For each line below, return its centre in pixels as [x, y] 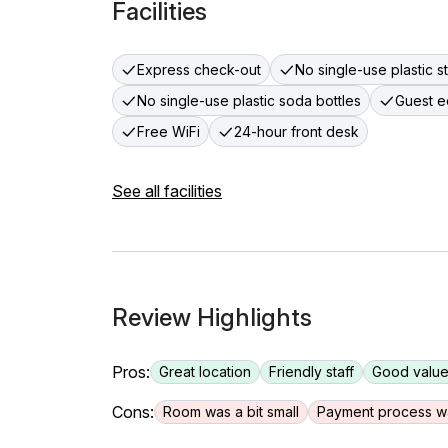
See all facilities [167, 191]
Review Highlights [212, 317]
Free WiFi [168, 131]
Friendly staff [311, 371]
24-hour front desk [296, 131]
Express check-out [199, 69]
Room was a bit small [231, 411]
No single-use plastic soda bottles [249, 100]
